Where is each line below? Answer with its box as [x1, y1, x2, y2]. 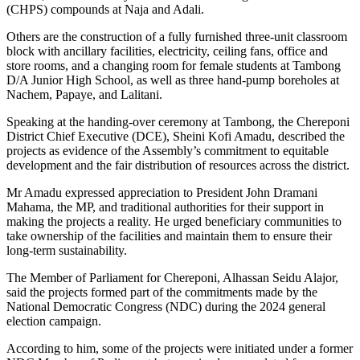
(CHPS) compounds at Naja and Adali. [6, 2, 204, 16]
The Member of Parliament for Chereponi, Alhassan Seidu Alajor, [6, 270, 338, 284]
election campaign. [6, 313, 101, 328]
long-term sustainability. [6, 243, 127, 257]
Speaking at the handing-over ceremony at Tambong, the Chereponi [6, 114, 350, 129]
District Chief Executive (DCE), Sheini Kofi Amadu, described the [6, 129, 345, 143]
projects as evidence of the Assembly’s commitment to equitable [6, 143, 329, 157]
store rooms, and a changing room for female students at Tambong [6, 58, 341, 72]
